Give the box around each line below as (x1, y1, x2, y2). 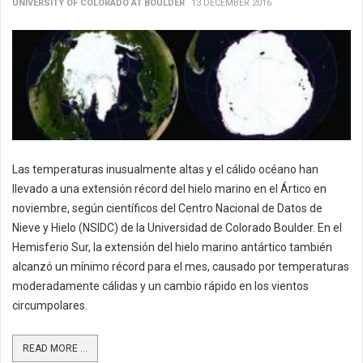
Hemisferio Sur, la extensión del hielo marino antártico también (12, 240, 332, 254)
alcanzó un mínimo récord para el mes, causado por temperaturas (12, 259, 349, 273)
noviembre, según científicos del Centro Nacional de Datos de (12, 201, 322, 215)
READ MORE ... (23, 342, 88, 354)
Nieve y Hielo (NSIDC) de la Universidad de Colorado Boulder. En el (12, 220, 342, 234)
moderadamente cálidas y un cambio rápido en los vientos (12, 279, 309, 293)
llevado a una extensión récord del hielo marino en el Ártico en (12, 181, 327, 195)
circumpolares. (12, 298, 88, 312)
